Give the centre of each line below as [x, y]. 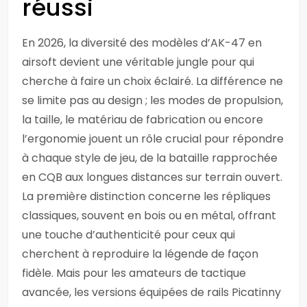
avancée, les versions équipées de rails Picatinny [151, 292]
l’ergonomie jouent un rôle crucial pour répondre [153, 139]
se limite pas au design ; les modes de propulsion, [152, 100]
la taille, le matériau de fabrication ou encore [143, 120]
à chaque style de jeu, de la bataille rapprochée [150, 158]
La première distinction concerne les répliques [146, 196]
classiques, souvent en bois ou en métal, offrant [149, 216]
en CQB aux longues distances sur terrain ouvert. [152, 177]
